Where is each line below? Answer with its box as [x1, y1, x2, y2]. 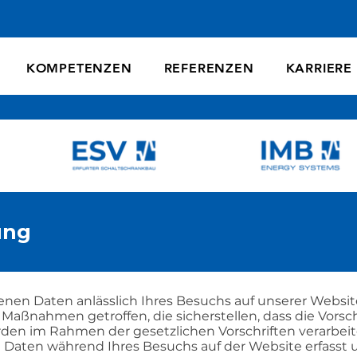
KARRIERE [285, 61, 353, 76]
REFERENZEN [163, 61, 254, 76]
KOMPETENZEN [25, 61, 132, 76]
